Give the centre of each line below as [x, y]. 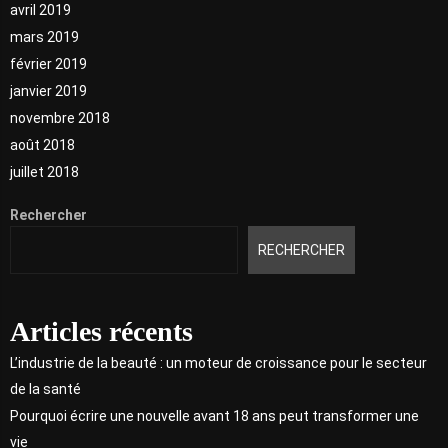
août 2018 [42, 144]
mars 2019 [44, 36]
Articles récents [101, 332]
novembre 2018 [60, 117]
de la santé [45, 389]
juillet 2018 [44, 171]
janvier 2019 [48, 90]
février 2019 [48, 63]
